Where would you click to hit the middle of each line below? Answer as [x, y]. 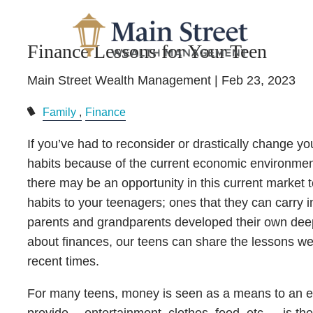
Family [59, 112]
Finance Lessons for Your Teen [147, 51]
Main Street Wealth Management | [124, 80]
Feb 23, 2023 [258, 80]
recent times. [63, 261]
